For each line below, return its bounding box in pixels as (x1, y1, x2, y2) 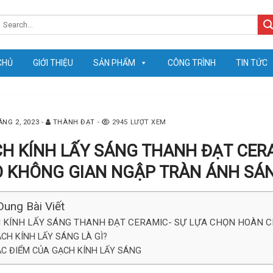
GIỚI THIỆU (33, 58, 73, 68)
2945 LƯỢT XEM (110, 118, 167, 126)
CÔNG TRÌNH (168, 58, 216, 68)
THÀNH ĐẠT (52, 118, 95, 126)
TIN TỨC (236, 58, 268, 68)
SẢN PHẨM (93, 58, 135, 68)
